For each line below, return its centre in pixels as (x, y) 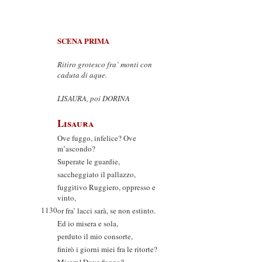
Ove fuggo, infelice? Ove (97, 138)
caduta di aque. (82, 75)
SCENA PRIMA (83, 41)
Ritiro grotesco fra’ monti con (105, 64)
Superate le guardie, (89, 161)
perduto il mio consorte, (95, 236)
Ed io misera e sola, (88, 223)
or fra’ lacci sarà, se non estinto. (106, 211)
